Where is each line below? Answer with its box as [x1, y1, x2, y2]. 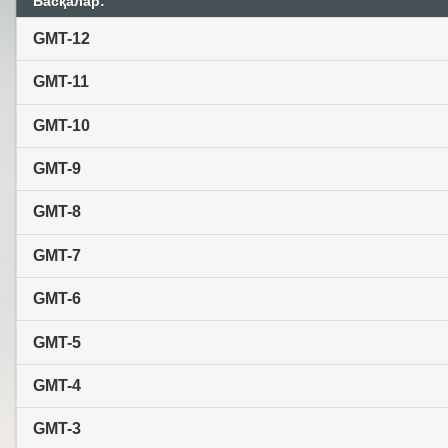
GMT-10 [33, 116, 90, 134]
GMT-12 [33, 29, 90, 47]
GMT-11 [33, 73, 89, 91]
